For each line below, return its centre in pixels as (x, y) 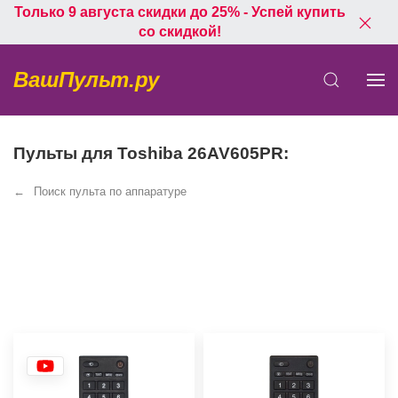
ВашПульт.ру (86, 80)
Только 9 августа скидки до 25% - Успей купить (179, 12)
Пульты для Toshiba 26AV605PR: (151, 153)
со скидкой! (179, 32)
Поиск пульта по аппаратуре (110, 191)
